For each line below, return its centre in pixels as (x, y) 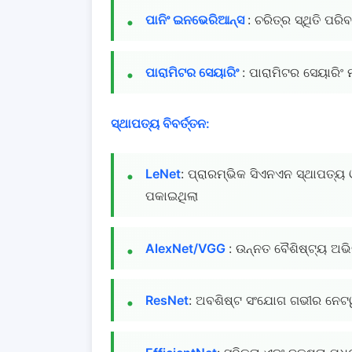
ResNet (167, 301)
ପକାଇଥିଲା (172, 196)
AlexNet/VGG (187, 248)
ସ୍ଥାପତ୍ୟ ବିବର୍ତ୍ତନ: (160, 123)
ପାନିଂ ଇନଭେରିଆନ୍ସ (196, 20)
